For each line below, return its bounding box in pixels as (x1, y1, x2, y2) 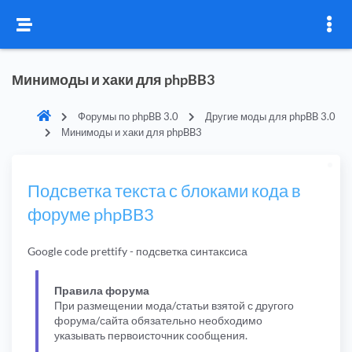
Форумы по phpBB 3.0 (78, 110, 178, 123)
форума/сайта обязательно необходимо (54, 313, 262, 327)
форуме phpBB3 (27, 203, 154, 225)
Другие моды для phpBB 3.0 (205, 110, 335, 123)
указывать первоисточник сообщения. (54, 328, 247, 342)
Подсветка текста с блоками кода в (27, 180, 301, 201)
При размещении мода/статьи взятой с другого (54, 298, 294, 312)
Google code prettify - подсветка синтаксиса (27, 244, 247, 258)
